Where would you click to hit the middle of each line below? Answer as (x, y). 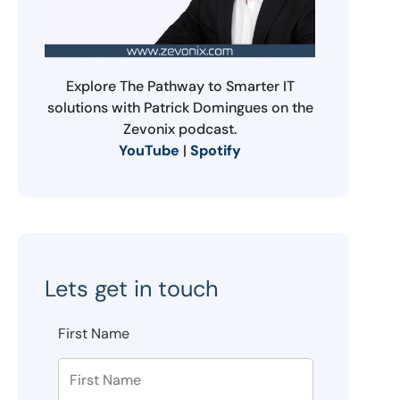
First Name (94, 333)
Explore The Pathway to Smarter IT (180, 86)
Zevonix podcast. (180, 129)
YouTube (149, 150)
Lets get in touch (132, 288)
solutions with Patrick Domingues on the (180, 107)
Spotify (216, 150)
